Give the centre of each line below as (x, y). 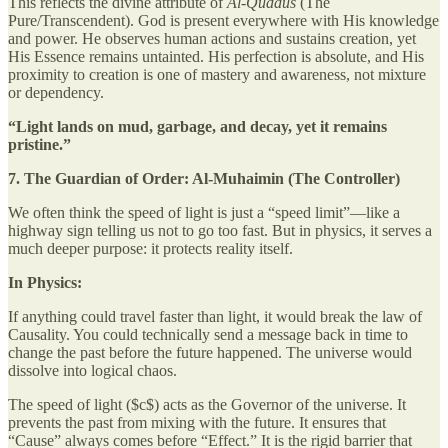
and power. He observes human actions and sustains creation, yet (212, 38)
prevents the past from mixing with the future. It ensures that (197, 422)
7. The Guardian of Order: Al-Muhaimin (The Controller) (204, 178)
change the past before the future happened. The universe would (210, 352)
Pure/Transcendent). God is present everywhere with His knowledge (223, 20)
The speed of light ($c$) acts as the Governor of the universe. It (207, 404)
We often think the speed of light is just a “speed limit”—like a (204, 212)
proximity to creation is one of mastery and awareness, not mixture (217, 74)
